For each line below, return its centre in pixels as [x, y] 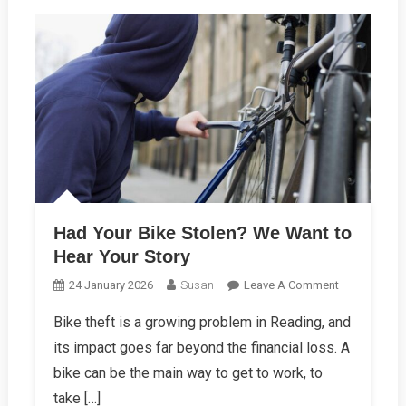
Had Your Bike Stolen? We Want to [202, 232]
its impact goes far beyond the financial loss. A [201, 347]
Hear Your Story [121, 256]
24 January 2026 [111, 285]
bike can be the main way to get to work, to [188, 372]
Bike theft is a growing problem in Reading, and [202, 322]
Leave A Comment [291, 285]
